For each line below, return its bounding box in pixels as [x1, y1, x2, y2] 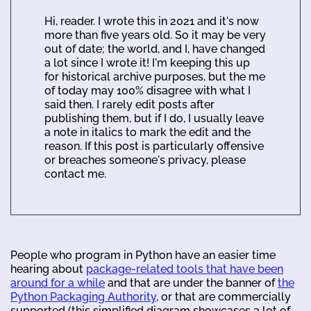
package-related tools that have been [86, 262, 283, 276]
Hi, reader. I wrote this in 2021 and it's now [44, 14, 259, 28]
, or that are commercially [156, 289, 291, 303]
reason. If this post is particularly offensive [44, 139, 264, 153]
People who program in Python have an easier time [10, 248, 276, 262]
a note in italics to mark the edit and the [44, 125, 251, 139]
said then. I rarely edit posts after [44, 97, 215, 111]
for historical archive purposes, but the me [44, 69, 265, 83]
